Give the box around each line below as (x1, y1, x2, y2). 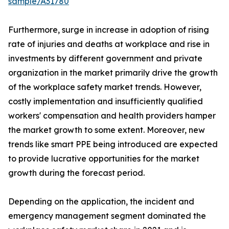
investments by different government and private (8, 53, 202, 63)
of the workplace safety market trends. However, (8, 82, 201, 92)
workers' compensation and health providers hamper (8, 110, 216, 121)
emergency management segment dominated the (8, 211, 206, 221)
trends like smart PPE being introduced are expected (8, 139, 218, 149)
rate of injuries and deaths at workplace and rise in (8, 39, 210, 49)
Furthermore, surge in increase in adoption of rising (8, 25, 209, 35)
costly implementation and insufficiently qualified (8, 96, 203, 106)
